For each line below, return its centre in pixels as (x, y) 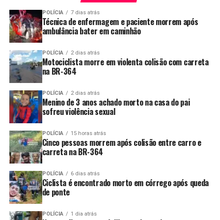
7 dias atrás (85, 13)
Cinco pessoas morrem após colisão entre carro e (122, 142)
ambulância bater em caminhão (91, 31)
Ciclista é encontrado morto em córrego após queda (125, 182)
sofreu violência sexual (79, 112)
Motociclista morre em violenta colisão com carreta (125, 62)
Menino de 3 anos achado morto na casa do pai (116, 102)
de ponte (56, 192)
